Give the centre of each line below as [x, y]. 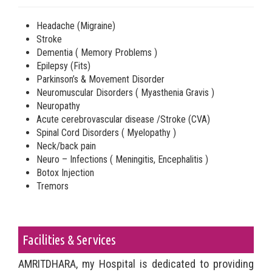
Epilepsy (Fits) [63, 66]
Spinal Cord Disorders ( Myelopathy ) [106, 132]
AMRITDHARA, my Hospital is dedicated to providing [136, 263]
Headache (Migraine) [76, 25]
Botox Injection [65, 172]
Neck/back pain [66, 146]
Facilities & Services [69, 239]
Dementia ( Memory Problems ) [97, 52]
